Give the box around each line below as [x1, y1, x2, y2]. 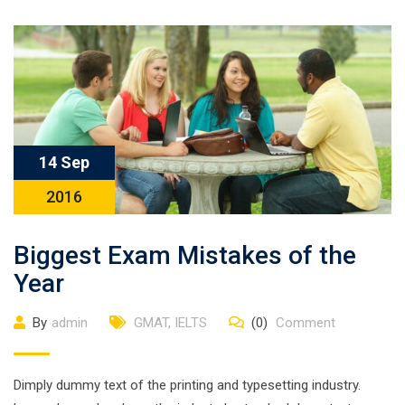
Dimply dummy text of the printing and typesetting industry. [14, 377, 361, 393]
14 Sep [39, 153, 89, 172]
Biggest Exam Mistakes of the [14, 240, 356, 270]
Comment [272, 315, 335, 331]
